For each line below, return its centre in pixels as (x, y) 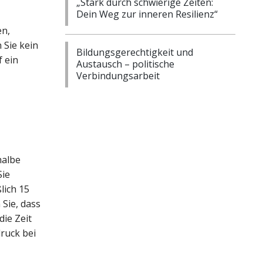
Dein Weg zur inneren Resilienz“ (147, 14)
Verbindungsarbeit (118, 76)
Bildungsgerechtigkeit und (135, 52)
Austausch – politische (125, 64)
